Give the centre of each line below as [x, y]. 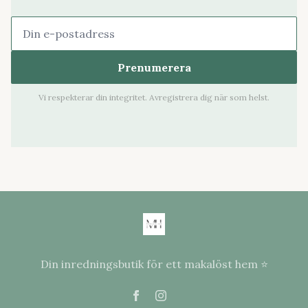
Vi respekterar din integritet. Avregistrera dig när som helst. [154, 97]
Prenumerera [154, 67]
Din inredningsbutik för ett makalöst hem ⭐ [154, 264]
